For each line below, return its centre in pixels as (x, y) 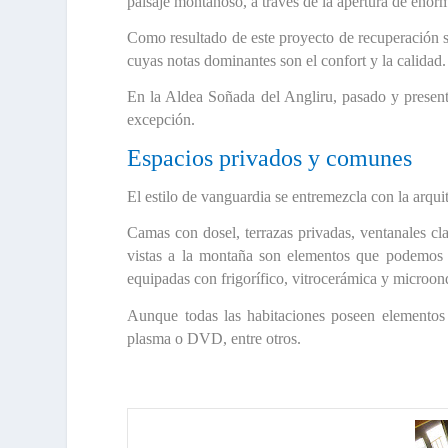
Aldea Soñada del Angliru (249, 97)
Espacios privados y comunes (270, 157)
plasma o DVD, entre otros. (214, 338)
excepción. (161, 120)
